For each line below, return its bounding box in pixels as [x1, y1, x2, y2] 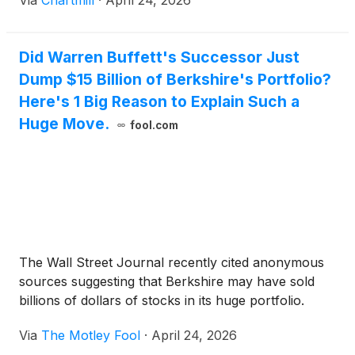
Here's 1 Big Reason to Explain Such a [19, 92, 300, 112]
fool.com [129, 119, 178, 132]
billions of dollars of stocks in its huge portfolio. [19, 292, 304, 309]
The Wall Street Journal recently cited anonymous [19, 254, 324, 271]
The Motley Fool [41, 327, 140, 344]
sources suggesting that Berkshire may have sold [19, 273, 315, 290]
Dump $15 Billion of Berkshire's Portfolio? [19, 70, 331, 90]
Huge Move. [19, 114, 109, 134]
